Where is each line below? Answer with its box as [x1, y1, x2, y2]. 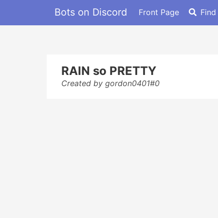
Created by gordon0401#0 [61, 78, 160, 88]
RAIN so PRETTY [61, 64, 156, 78]
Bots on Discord [54, 6, 127, 18]
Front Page [139, 7, 179, 17]
